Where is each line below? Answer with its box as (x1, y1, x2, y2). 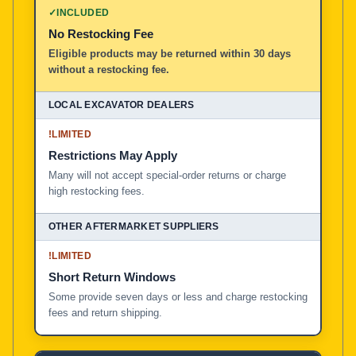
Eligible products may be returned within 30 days (48, 47, 291, 60)
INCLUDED (56, 6, 110, 18)
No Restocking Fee (48, 26, 153, 41)
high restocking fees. (48, 184, 145, 197)
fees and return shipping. (48, 306, 162, 319)
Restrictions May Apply (48, 148, 177, 162)
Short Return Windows (48, 269, 176, 284)
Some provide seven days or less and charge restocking (48, 290, 308, 303)
